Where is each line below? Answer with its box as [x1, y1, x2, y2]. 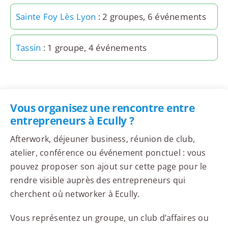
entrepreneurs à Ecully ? [10, 113, 134, 128]
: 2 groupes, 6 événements [96, 11, 206, 23]
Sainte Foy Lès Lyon [15, 11, 96, 23]
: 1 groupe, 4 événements [41, 42, 147, 54]
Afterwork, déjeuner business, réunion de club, [10, 133, 195, 145]
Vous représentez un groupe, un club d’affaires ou [10, 212, 209, 224]
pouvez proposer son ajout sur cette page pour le [10, 161, 207, 173]
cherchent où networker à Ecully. [10, 188, 140, 200]
